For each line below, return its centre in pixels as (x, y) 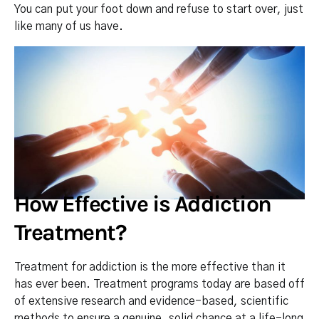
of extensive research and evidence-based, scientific (151, 301)
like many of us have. (69, 27)
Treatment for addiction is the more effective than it (150, 267)
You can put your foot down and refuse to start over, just (159, 10)
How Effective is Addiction (143, 204)
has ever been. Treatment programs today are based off (159, 284)
